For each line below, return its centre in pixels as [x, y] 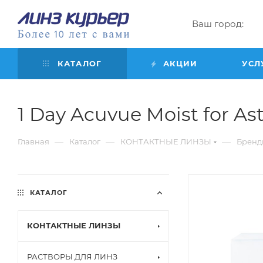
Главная [33, 141]
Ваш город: [218, 23]
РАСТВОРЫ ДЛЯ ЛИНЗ [72, 257]
